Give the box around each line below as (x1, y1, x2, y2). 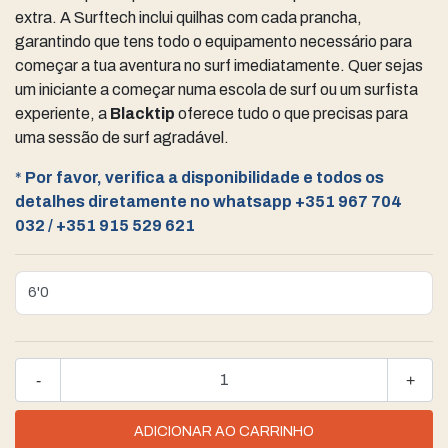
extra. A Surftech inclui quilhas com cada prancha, (15, 8, 362, 26)
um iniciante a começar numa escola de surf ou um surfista (15, 80, 418, 98)
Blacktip (110, 104, 175, 122)
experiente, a (15, 104, 110, 122)
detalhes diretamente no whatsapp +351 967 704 (15, 192, 402, 210)
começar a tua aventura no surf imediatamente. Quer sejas (15, 56, 423, 74)
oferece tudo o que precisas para (175, 104, 408, 122)
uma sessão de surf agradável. (15, 128, 229, 146)
